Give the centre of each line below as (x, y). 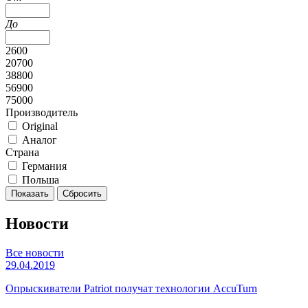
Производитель (42, 112)
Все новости (35, 252)
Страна (22, 152)
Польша (41, 180)
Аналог (40, 140)
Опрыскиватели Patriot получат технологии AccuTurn (131, 288)
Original (40, 126)
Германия (44, 166)
